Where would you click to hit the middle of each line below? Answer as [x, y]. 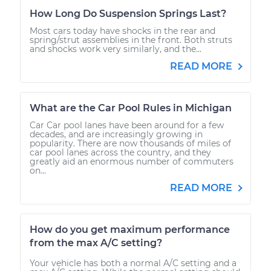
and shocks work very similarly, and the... [116, 49]
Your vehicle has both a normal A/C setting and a [133, 263]
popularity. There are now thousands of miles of [130, 143]
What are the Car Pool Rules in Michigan [131, 108]
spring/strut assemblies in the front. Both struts [131, 40]
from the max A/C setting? [96, 243]
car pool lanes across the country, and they [120, 152]
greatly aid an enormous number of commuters [132, 161]
